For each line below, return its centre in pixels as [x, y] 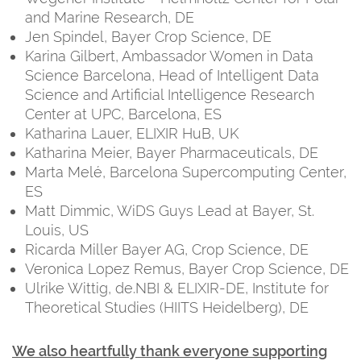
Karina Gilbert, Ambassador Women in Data [169, 56]
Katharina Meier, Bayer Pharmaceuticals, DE [172, 152]
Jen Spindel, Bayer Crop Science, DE [148, 36]
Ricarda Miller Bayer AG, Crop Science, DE [167, 249]
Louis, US [57, 230]
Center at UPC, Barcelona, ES [123, 114]
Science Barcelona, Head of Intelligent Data [172, 75]
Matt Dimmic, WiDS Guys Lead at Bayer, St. [170, 210]
